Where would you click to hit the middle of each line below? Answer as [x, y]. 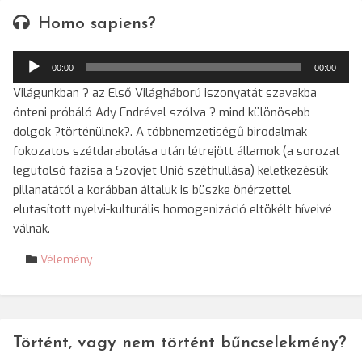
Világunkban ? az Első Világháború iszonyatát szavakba [165, 93]
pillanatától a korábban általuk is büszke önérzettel [152, 190]
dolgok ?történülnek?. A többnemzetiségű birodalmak [160, 132]
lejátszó [34, 79]
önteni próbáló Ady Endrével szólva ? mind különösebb [162, 112]
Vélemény [67, 260]
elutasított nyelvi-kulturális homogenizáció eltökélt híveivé [173, 209]
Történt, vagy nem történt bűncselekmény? [180, 343]
